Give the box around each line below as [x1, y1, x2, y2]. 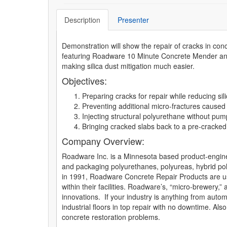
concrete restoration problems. [62, 212, 160, 222]
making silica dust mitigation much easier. [62, 61, 195, 71]
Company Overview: [62, 134, 144, 147]
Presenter [118, 15, 149, 25]
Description [64, 15, 100, 25]
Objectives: [62, 74, 107, 87]
